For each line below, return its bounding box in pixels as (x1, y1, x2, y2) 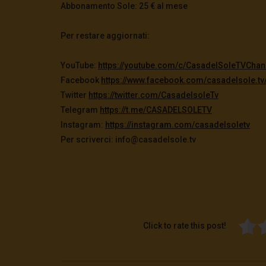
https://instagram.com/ (105, 119, 195, 129)
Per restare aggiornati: (61, 30, 150, 40)
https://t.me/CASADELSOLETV (100, 104, 212, 115)
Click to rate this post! (142, 221, 226, 231)
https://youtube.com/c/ (98, 60, 186, 70)
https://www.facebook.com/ (101, 75, 207, 85)
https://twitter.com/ (88, 90, 161, 100)
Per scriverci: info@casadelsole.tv (61, 134, 198, 144)
